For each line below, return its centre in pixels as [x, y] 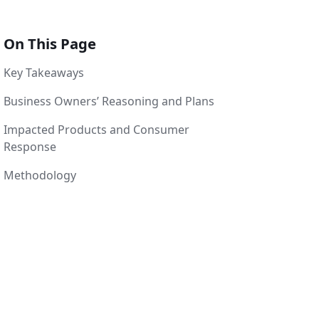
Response [30, 147]
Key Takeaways [43, 73]
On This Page [49, 44]
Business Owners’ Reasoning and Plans [109, 101]
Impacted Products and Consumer [96, 130]
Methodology [40, 176]
